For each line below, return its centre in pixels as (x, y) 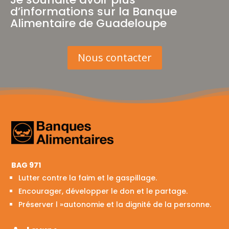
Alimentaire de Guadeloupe (88, 23)
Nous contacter (114, 58)
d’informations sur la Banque (94, 12)
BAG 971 (26, 165)
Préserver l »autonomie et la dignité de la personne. (115, 204)
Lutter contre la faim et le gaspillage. (88, 178)
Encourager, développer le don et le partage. (103, 191)
